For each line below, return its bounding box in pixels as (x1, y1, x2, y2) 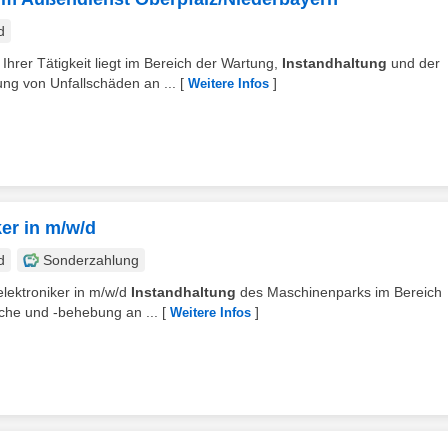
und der (387, 55, 440, 71)
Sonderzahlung (43, 252, 139, 268)
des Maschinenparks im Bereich (236, 284, 442, 300)
